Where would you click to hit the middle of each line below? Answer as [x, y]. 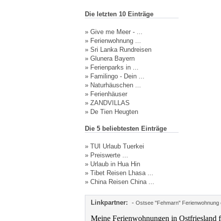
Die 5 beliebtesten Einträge [126, 129]
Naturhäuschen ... [115, 85]
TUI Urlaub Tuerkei [117, 146]
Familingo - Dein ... [117, 76]
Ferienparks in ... [114, 67]
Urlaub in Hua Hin [115, 164]
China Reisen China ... [122, 182]
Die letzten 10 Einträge [119, 14]
